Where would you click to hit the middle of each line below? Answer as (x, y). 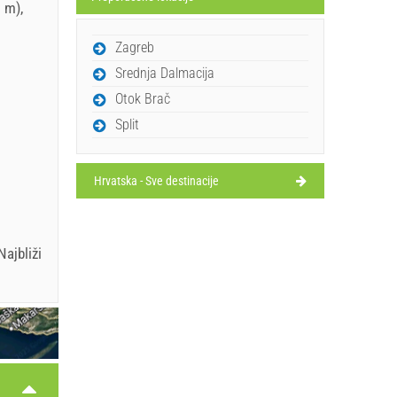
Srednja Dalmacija (165, 73)
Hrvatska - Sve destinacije (156, 180)
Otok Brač (143, 98)
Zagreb (135, 47)
